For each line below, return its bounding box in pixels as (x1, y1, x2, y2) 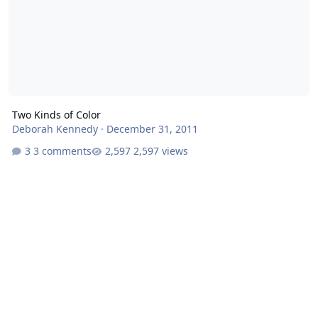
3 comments (33, 144, 92, 158)
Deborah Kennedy (11, 121, 98, 136)
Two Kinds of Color (11, 107, 101, 121)
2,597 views (133, 144, 188, 158)
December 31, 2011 (106, 121, 198, 136)
